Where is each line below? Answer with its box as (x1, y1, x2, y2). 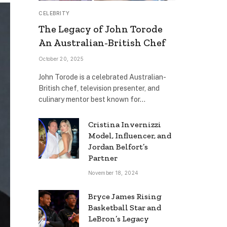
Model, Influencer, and (88, 130, 171, 140)
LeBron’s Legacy (88, 213, 149, 223)
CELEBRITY (39, 10, 70, 16)
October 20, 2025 (39, 55, 84, 62)
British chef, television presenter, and (39, 84, 160, 92)
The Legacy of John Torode (39, 22, 163, 35)
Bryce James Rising (88, 191, 162, 201)
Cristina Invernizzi (88, 119, 161, 129)
